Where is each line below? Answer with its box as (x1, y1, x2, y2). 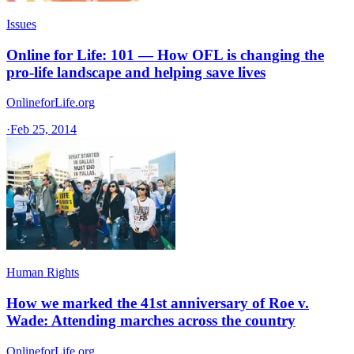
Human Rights (6, 265, 79, 280)
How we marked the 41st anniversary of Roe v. (6, 295, 309, 312)
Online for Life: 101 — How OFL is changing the (6, 46, 324, 63)
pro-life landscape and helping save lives (6, 63, 265, 81)
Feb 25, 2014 (10, 122, 77, 137)
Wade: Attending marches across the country (6, 312, 296, 330)
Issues (6, 17, 36, 31)
